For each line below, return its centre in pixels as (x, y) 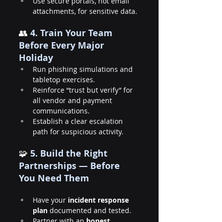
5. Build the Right (70, 153)
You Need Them (54, 178)
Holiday (36, 58)
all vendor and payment (73, 100)
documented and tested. (89, 210)
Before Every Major (63, 45)
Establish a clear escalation (79, 121)
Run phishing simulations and (84, 69)
